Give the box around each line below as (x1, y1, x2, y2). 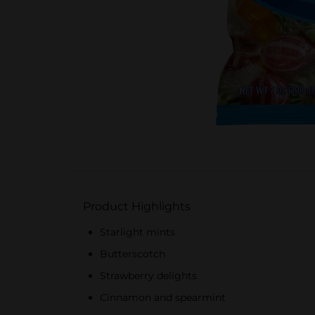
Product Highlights (83, 200, 191, 213)
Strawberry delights (100, 269, 197, 282)
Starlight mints (100, 226, 175, 238)
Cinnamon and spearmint (100, 291, 226, 304)
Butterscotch (100, 247, 165, 260)
